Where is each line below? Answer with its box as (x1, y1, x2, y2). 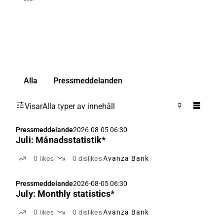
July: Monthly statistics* (16, 188, 114, 199)
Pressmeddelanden (53, 76, 122, 85)
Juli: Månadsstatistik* (16, 135, 106, 145)
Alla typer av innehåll (42, 102, 115, 111)
